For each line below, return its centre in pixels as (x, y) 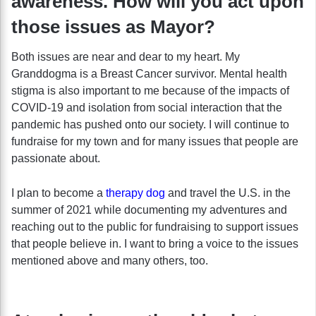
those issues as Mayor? (113, 26)
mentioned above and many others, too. (110, 260)
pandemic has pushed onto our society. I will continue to (150, 124)
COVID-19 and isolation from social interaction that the (147, 107)
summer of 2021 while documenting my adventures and (149, 209)
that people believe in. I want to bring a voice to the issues (155, 243)
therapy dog (135, 193)
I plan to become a (59, 193)
